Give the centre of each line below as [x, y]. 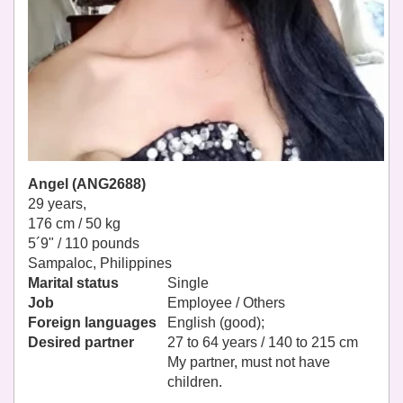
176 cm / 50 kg [74, 224]
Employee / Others [226, 303]
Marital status [73, 283]
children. [195, 382]
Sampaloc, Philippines [100, 264]
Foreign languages [92, 323]
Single [188, 283]
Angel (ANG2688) [87, 184]
